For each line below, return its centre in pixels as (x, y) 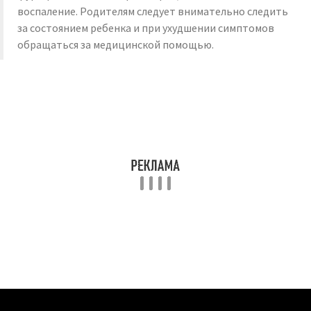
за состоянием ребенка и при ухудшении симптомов (146, 28)
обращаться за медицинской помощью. (116, 44)
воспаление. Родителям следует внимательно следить (153, 11)
